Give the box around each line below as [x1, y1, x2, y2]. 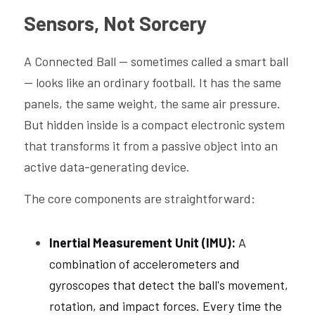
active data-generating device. [24, 159, 190, 174]
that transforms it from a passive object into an [24, 138, 278, 153]
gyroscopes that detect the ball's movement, [49, 277, 288, 292]
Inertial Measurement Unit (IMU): [49, 235, 238, 250]
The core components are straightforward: [24, 191, 255, 206]
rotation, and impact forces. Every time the [49, 298, 282, 314]
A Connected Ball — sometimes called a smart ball [24, 53, 288, 69]
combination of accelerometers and [49, 256, 240, 271]
